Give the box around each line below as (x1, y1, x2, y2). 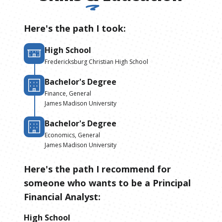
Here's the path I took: (24, 22, 126, 34)
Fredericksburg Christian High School (45, 57, 148, 66)
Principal (153, 176, 191, 189)
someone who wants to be (24, 176, 142, 189)
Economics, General (45, 130, 100, 139)
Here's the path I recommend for (24, 163, 171, 175)
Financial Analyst (24, 190, 98, 203)
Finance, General (45, 89, 91, 98)
